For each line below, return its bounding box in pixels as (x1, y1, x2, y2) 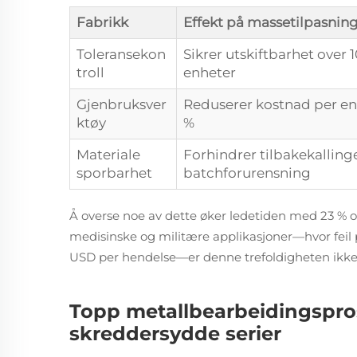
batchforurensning (183, 165, 311, 181)
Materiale (76, 147, 140, 163)
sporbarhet (76, 165, 152, 181)
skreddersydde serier (69, 322, 281, 345)
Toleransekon (76, 46, 166, 62)
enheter (183, 65, 236, 80)
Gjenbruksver (76, 96, 167, 112)
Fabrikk (76, 14, 128, 30)
